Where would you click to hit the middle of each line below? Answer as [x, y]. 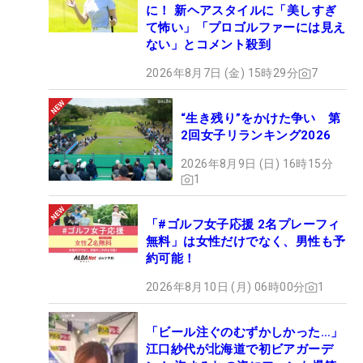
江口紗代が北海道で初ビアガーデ [239, 350]
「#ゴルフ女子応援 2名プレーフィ [243, 225]
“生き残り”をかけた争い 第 [261, 119]
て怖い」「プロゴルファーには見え [246, 28]
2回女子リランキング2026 [256, 136]
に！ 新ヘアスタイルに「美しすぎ [241, 11]
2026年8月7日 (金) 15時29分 [222, 73]
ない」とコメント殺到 [208, 45]
